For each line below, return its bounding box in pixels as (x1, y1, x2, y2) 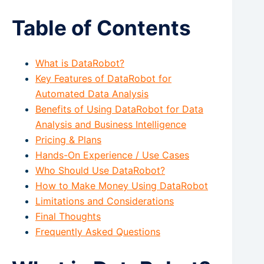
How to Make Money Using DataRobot (35, 179, 208, 192)
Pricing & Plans (35, 133, 101, 146)
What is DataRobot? (35, 57, 124, 69)
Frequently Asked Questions (35, 225, 160, 237)
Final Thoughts (35, 210, 101, 222)
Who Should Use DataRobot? (35, 164, 165, 176)
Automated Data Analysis (35, 87, 148, 100)
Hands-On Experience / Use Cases (35, 148, 189, 161)
